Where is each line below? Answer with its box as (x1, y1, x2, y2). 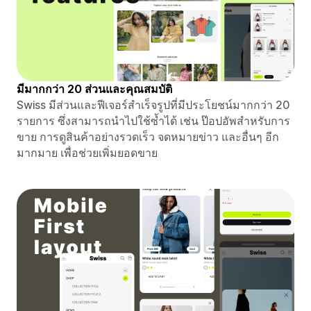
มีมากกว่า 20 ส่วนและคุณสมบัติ (17, 81, 172, 96)
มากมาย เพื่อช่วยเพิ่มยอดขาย (17, 145, 158, 160)
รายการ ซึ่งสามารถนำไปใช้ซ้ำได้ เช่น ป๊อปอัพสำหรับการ (17, 113, 290, 128)
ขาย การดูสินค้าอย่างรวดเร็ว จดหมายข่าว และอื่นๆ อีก (17, 129, 279, 144)
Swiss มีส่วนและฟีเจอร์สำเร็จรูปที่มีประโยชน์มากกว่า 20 (17, 97, 289, 112)
